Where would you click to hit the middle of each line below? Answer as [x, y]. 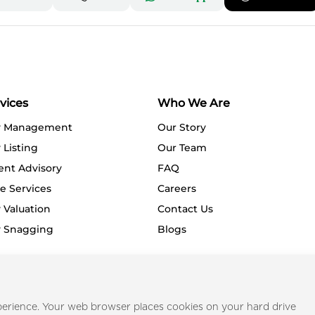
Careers [177, 189]
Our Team [182, 148]
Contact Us [185, 209]
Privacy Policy [221, 297]
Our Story [182, 128]
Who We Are [194, 103]
